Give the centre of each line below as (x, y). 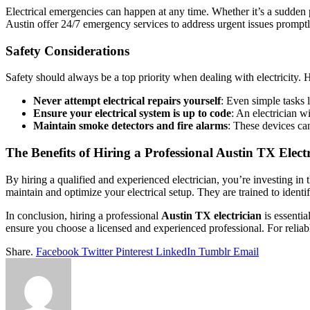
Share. (19, 251)
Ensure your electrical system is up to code (132, 113)
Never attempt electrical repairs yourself (127, 101)
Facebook (57, 251)
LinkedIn (176, 251)
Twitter (97, 251)
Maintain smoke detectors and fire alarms (130, 126)
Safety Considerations (67, 51)
